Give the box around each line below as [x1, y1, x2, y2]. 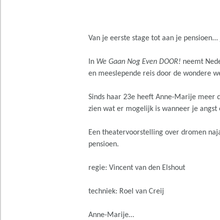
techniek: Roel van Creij [88, 188, 164, 195]
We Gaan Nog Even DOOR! [96, 58, 181, 66]
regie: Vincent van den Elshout [88, 164, 185, 172]
